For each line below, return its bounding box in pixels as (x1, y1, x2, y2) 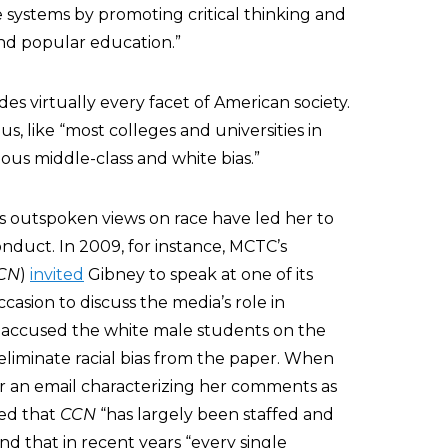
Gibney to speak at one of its (84, 265, 313, 284)
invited (30, 265, 84, 284)
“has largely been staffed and (96, 405, 334, 424)
